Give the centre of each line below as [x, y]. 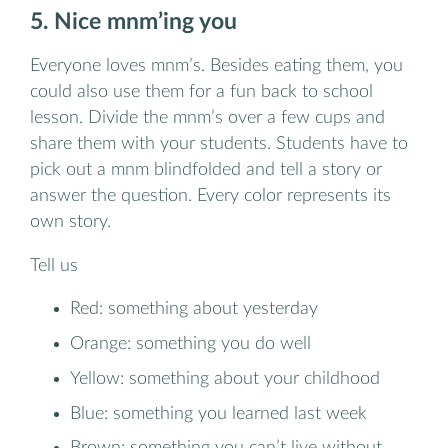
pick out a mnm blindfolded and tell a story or [206, 170]
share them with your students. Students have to [219, 144]
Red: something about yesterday [194, 309]
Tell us [54, 265]
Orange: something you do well [190, 344]
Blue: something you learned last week [218, 413]
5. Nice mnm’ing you [133, 22]
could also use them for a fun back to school [201, 92]
